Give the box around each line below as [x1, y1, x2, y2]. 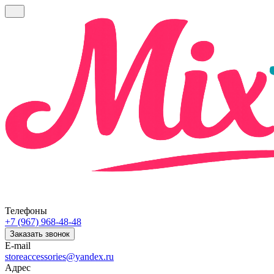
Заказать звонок [10, 229, 70, 239]
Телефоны [5, 206, 47, 216]
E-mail [5, 240, 31, 251]
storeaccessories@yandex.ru [5, 251, 114, 262]
